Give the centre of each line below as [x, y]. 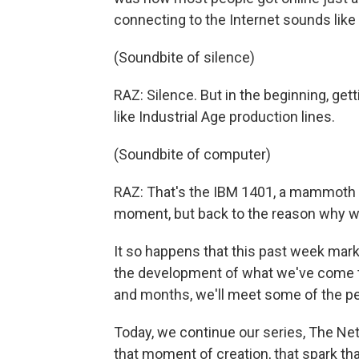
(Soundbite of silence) [184, 57]
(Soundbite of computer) [192, 154]
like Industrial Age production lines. [224, 117]
